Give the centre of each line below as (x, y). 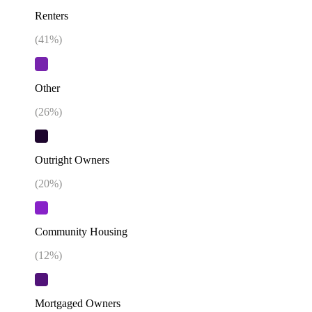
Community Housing (81, 232)
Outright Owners (72, 159)
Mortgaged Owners (78, 304)
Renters (52, 16)
